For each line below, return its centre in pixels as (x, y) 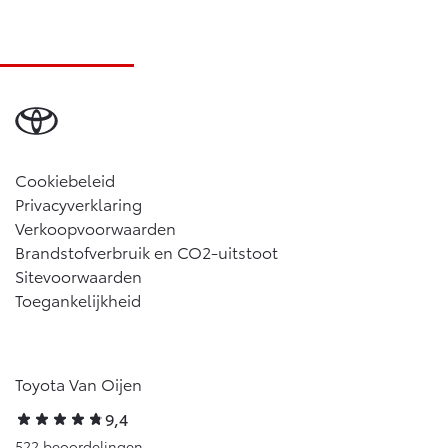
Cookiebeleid (65, 180)
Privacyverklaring (78, 204)
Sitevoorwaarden (78, 276)
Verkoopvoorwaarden (95, 228)
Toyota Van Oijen (78, 384)
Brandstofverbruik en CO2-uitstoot (146, 252)
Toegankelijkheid (78, 300)
